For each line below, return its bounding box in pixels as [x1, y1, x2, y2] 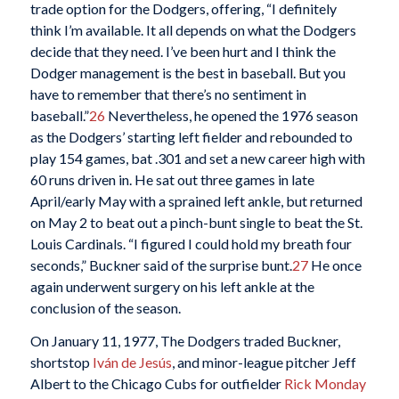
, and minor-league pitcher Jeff [171, 354, 356, 371]
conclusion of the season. [29, 298, 181, 316]
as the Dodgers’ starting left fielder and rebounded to [29, 127, 353, 145]
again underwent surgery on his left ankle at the [29, 277, 314, 295]
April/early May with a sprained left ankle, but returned [29, 191, 362, 209]
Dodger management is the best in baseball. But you [29, 63, 346, 81]
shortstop [29, 354, 93, 371]
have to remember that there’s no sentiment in [29, 85, 306, 102]
